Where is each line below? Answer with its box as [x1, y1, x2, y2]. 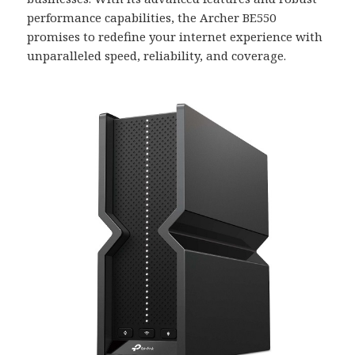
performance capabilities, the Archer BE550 [27, 10, 277, 26]
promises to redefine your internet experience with [27, 29, 323, 45]
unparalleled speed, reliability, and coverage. [27, 48, 287, 64]
